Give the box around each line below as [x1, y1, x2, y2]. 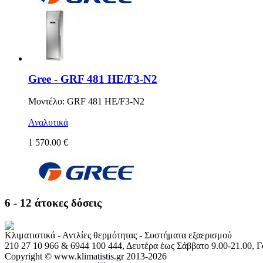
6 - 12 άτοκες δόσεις [5, 197, 102, 210]
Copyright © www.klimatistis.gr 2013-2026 [5, 251, 167, 261]
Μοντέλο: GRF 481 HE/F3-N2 [28, 96, 144, 107]
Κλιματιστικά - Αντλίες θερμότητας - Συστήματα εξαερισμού [5, 230, 232, 240]
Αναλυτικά [28, 117, 68, 128]
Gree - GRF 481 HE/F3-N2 [28, 72, 157, 85]
